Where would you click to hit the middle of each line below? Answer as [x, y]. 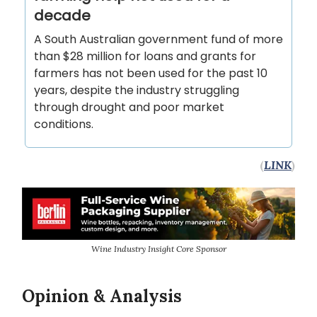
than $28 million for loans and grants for [145, 56]
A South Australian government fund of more [158, 39]
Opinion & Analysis [102, 296]
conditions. [64, 124]
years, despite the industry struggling [137, 90]
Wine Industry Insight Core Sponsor [158, 249]
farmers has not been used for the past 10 [151, 73]
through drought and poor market [129, 107]
